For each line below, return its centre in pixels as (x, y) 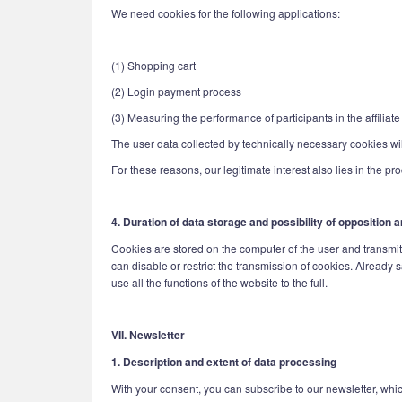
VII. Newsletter (148, 335)
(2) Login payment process (176, 91)
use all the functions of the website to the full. (219, 282)
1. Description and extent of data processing (224, 362)
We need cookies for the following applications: (226, 13)
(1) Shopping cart (153, 65)
